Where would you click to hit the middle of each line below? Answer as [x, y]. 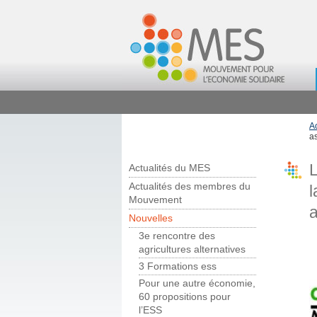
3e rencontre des [177, 236]
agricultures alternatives [192, 250]
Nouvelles [151, 219]
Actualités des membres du [190, 187]
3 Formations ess [178, 267]
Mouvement [155, 200]
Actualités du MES [169, 168]
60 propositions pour [185, 297]
